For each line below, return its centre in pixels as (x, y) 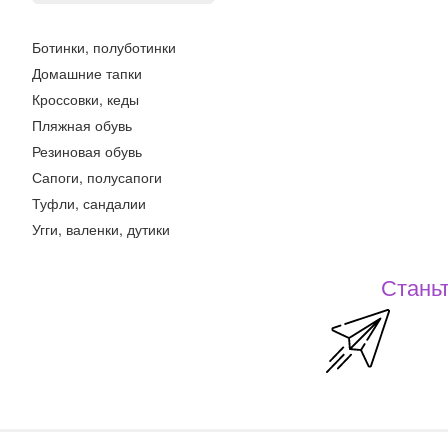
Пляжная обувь (82, 125)
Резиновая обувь (87, 151)
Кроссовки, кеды (85, 99)
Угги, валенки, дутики (101, 229)
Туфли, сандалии (89, 203)
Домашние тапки (87, 73)
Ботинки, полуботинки (104, 47)
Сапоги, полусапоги (97, 177)
